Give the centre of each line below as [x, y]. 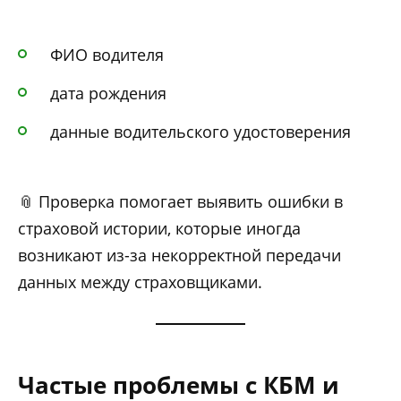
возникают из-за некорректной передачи [179, 256]
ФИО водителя [107, 55]
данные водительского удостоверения [200, 131]
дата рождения [108, 93]
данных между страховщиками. [140, 282]
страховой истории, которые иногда [159, 229]
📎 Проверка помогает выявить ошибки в [180, 202]
